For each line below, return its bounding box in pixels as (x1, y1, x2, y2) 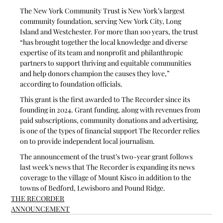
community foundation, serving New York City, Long (20, 16, 183, 26)
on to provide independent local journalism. (20, 136, 157, 146)
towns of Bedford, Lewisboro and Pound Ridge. (20, 183, 167, 193)
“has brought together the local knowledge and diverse (20, 37, 190, 47)
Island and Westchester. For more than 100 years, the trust (20, 26, 200, 36)
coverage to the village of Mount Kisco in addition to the (20, 172, 193, 182)
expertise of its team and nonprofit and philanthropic (20, 47, 185, 57)
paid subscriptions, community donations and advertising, (20, 115, 201, 125)
